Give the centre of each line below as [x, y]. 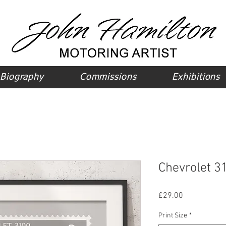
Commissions [108, 77]
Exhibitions [196, 77]
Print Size [173, 216]
